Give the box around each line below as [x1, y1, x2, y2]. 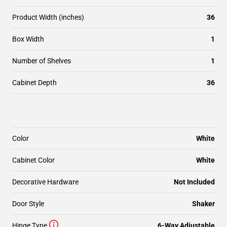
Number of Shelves [12, 57, 71, 65]
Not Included [174, 178, 215, 186]
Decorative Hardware [12, 178, 79, 186]
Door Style [12, 200, 44, 208]
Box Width [12, 35, 44, 43]
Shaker [192, 200, 215, 208]
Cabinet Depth [12, 79, 57, 87]
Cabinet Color [12, 156, 55, 164]
